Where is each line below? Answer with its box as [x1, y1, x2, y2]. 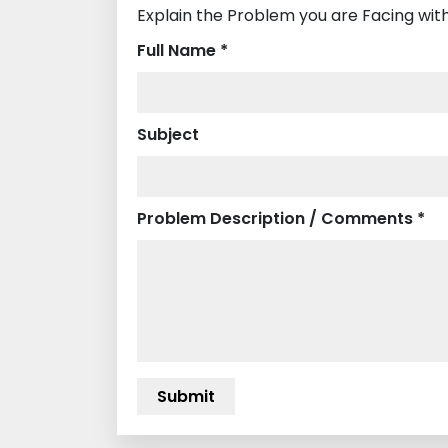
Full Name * [137, 38, 228, 62]
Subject [137, 122, 199, 146]
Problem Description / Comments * [137, 206, 425, 230]
